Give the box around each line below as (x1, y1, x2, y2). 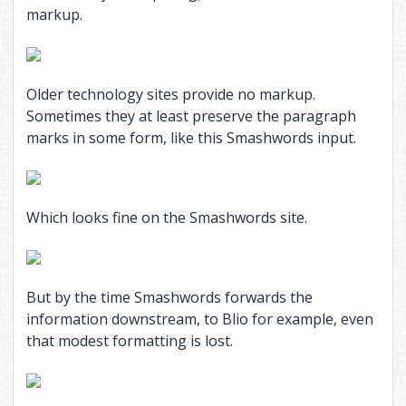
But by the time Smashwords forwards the (25, 287, 313, 308)
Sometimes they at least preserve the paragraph (25, 106, 356, 127)
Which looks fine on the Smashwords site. (25, 208, 307, 228)
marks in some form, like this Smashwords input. (25, 128, 356, 149)
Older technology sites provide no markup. (25, 84, 315, 105)
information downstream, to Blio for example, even (25, 309, 373, 330)
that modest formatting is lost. (25, 331, 233, 352)
